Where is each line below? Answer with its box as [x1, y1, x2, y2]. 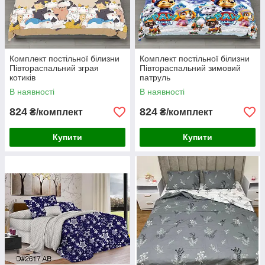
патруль [140, 73, 170, 83]
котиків [9, 73, 35, 83]
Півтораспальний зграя [9, 63, 99, 73]
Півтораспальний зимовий [140, 63, 241, 73]
